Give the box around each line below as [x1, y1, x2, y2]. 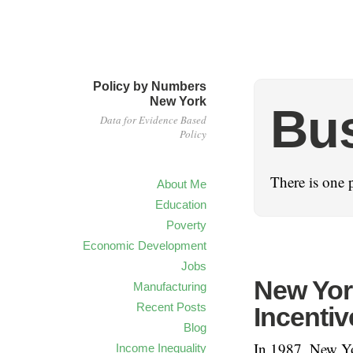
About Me [157, 177, 206, 191]
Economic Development [83, 239, 206, 252]
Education [155, 198, 206, 211]
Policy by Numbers [93, 80, 206, 93]
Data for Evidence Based [100, 113, 206, 127]
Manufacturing [133, 280, 206, 293]
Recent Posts [136, 300, 206, 314]
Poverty [166, 218, 206, 232]
